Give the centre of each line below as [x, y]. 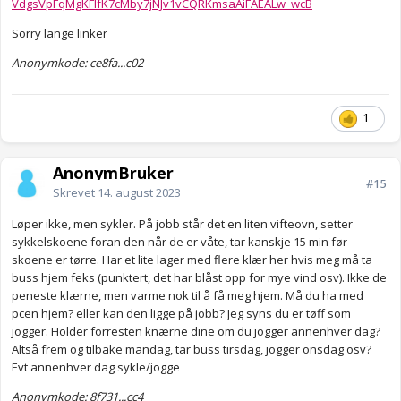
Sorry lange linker [60, 34]
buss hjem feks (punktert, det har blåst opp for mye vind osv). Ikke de [199, 278]
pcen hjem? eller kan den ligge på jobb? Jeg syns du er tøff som [181, 314]
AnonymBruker [113, 173]
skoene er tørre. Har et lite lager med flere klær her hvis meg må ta [192, 260]
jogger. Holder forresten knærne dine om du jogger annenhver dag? [196, 332]
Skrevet [75, 193]
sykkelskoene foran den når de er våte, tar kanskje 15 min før [179, 242]
